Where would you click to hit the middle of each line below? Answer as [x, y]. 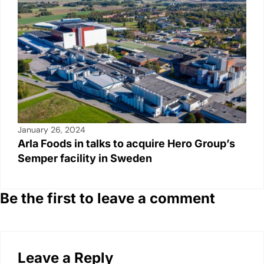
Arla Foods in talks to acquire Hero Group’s [126, 144]
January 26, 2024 [52, 130]
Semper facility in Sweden [85, 159]
